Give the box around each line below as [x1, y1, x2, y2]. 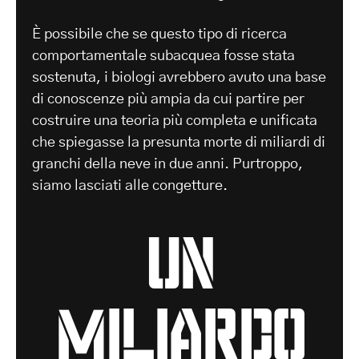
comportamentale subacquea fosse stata [32, 48, 295, 63]
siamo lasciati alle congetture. [32, 178, 228, 193]
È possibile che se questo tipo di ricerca [32, 26, 287, 42]
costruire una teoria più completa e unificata [32, 113, 317, 128]
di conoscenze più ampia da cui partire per [32, 91, 305, 107]
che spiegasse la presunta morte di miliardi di [32, 135, 325, 150]
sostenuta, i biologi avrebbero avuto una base [32, 70, 326, 85]
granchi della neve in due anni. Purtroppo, [32, 156, 303, 171]
